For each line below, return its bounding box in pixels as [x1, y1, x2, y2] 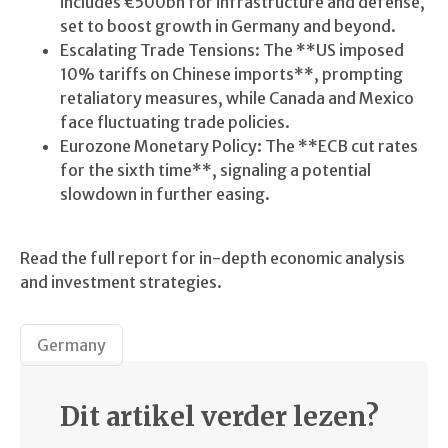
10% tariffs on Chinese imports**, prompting [60, 64, 403, 84]
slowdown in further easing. [60, 184, 276, 204]
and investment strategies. [20, 272, 222, 292]
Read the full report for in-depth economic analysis [20, 248, 405, 268]
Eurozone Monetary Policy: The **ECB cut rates [60, 136, 418, 156]
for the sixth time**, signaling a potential [60, 160, 371, 180]
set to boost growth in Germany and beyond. [60, 16, 402, 36]
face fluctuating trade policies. [60, 112, 296, 132]
